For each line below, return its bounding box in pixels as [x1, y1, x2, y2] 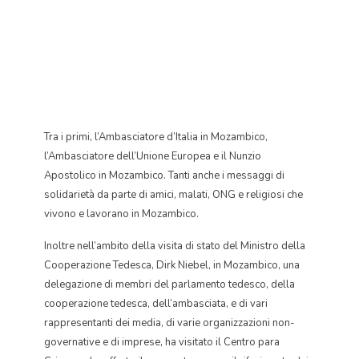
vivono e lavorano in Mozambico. [44, 207, 199, 221]
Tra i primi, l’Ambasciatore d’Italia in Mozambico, [44, 130, 268, 144]
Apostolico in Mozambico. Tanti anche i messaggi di [44, 168, 284, 183]
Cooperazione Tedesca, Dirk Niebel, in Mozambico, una [44, 258, 300, 272]
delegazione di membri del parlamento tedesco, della [44, 277, 295, 292]
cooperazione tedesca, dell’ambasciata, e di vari [44, 296, 268, 311]
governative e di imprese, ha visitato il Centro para [44, 335, 280, 349]
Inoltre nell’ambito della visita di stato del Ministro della [44, 239, 305, 253]
